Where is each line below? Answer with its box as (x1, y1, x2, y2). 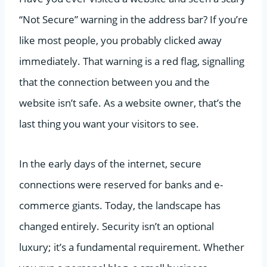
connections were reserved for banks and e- (19, 177, 223, 191)
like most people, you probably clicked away (19, 33, 222, 47)
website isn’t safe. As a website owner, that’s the (19, 95, 241, 110)
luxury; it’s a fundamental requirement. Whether (19, 240, 244, 254)
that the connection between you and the (19, 74, 210, 89)
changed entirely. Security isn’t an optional (19, 219, 214, 233)
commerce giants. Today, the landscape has (19, 198, 221, 212)
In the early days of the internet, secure (19, 156, 201, 170)
